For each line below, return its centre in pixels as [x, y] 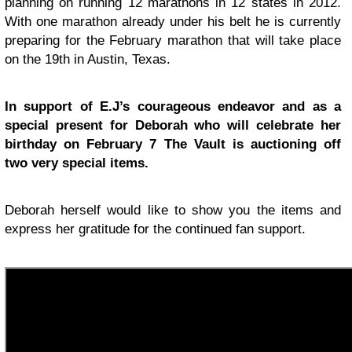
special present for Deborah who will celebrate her [173, 125]
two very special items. [77, 163]
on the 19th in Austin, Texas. [88, 59]
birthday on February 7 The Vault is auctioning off [173, 144]
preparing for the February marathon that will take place [173, 40]
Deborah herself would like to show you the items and [173, 210]
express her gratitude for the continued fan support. [155, 229]
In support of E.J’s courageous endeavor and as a [173, 106]
